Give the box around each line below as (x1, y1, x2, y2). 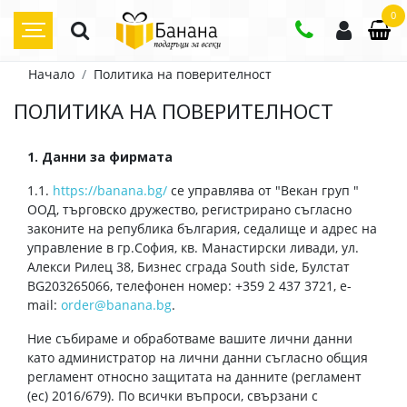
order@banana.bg (61, 296, 172, 313)
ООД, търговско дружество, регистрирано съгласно (27, 201, 352, 218)
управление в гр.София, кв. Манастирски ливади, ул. (27, 239, 359, 256)
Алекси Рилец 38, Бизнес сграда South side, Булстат (27, 258, 350, 275)
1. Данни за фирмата (27, 148, 173, 165)
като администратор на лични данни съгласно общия (27, 349, 368, 366)
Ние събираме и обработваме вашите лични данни (27, 330, 352, 347)
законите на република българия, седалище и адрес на (27, 220, 377, 237)
